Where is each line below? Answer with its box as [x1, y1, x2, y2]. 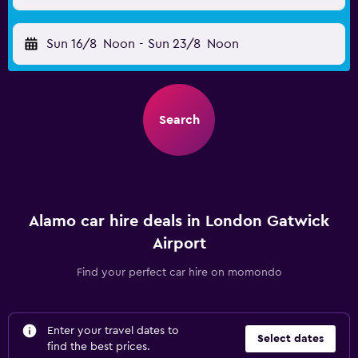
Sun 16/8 [46, 38, 97, 50]
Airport [152, 236, 206, 252]
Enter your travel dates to [47, 325, 179, 336]
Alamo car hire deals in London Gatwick [29, 213, 329, 229]
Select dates [257, 333, 324, 344]
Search [158, 113, 200, 126]
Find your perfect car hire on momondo [76, 267, 282, 278]
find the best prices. [47, 341, 150, 352]
